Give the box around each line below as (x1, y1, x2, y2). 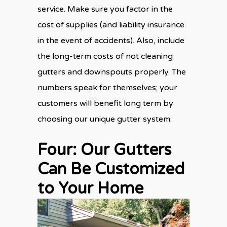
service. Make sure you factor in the (37, 4, 173, 14)
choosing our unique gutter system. (37, 113, 172, 124)
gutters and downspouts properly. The (37, 66, 186, 77)
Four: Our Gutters (37, 140, 171, 160)
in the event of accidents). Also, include (37, 35, 184, 46)
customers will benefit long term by (37, 98, 173, 108)
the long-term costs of (37, 51, 126, 61)
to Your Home (37, 178, 143, 198)
